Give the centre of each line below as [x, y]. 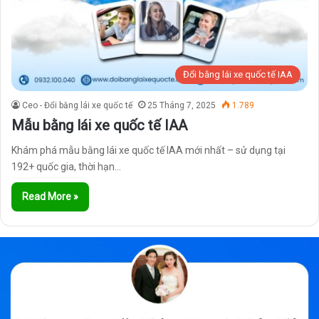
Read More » [50, 196]
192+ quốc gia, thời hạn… [66, 166]
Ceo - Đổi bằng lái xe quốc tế [77, 105]
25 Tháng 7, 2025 [182, 105]
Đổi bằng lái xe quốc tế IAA [238, 74]
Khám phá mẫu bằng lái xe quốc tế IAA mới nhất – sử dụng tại [148, 150]
